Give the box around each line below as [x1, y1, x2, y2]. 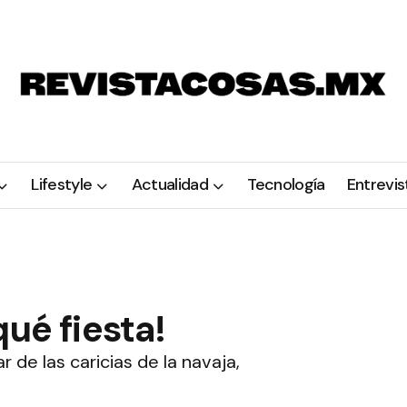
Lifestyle [31, 174, 93, 196]
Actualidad [131, 174, 208, 196]
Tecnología [247, 174, 325, 196]
